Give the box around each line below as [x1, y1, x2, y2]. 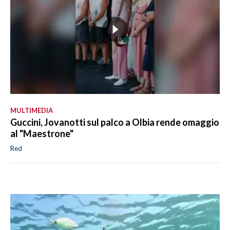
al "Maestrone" [10, 128, 73, 140]
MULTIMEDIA [10, 106, 53, 115]
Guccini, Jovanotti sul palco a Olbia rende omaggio [10, 117, 219, 128]
